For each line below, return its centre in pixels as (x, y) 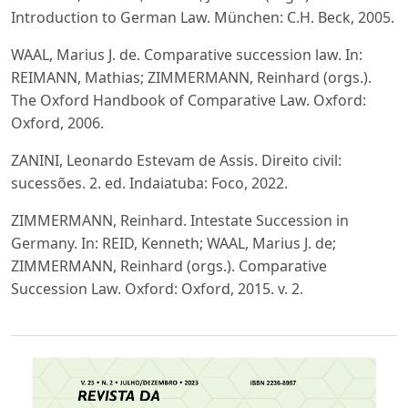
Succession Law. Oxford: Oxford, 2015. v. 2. (157, 288)
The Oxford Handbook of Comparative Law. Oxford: (189, 100)
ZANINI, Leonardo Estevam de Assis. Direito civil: (176, 160)
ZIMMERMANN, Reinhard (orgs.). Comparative (169, 265)
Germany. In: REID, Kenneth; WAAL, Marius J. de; (173, 243)
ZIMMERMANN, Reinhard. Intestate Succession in (180, 220)
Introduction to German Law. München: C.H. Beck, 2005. (203, 17)
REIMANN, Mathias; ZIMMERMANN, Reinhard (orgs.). (191, 77)
